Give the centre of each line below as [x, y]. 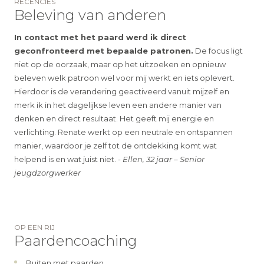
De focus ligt [218, 51]
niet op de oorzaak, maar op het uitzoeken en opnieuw [120, 65]
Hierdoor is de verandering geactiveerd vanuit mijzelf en [122, 92]
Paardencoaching [76, 241]
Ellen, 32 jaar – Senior [164, 159]
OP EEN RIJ [35, 227]
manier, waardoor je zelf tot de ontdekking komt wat [116, 146]
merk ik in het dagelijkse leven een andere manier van [118, 105]
